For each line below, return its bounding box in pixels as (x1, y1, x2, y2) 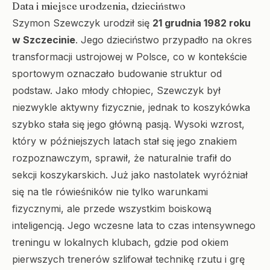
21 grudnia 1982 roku (152, 17, 251, 29)
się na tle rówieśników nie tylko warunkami (12, 186, 208, 198)
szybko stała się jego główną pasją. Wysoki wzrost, (12, 118, 245, 130)
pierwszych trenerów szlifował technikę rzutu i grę (12, 253, 245, 265)
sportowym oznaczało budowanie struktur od (12, 67, 222, 80)
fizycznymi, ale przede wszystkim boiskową (12, 202, 212, 215)
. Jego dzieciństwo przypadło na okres (75, 34, 252, 46)
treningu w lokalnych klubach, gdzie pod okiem (12, 236, 228, 248)
